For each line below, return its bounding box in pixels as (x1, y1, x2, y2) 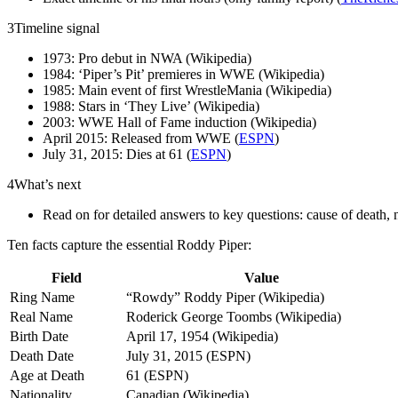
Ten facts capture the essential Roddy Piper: (7, 236, 251, 252)
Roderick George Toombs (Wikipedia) (126, 308, 341, 324)
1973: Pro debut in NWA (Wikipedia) (43, 50, 251, 66)
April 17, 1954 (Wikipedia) (126, 328, 278, 344)
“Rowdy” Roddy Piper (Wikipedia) (126, 289, 324, 305)
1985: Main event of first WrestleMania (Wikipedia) (43, 82, 331, 98)
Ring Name (10, 289, 75, 305)
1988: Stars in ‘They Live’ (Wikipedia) (43, 98, 259, 114)
